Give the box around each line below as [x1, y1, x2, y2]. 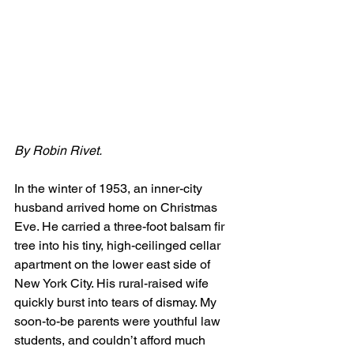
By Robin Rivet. [14, 143, 102, 159]
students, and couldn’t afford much [14, 333, 209, 348]
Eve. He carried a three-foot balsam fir [14, 219, 228, 235]
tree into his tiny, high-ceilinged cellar [14, 238, 224, 254]
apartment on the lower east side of [14, 257, 213, 273]
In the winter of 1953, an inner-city [14, 181, 205, 197]
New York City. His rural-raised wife [14, 276, 212, 292]
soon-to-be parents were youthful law [14, 314, 224, 330]
